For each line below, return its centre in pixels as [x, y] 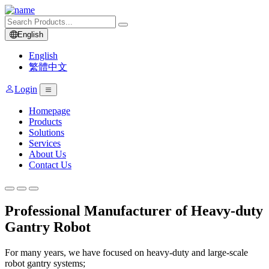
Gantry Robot [48, 227]
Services [45, 143]
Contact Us [50, 165]
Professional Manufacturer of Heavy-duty [134, 210]
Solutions [47, 132]
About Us [47, 154]
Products [45, 122]
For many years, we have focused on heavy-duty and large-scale [126, 252]
